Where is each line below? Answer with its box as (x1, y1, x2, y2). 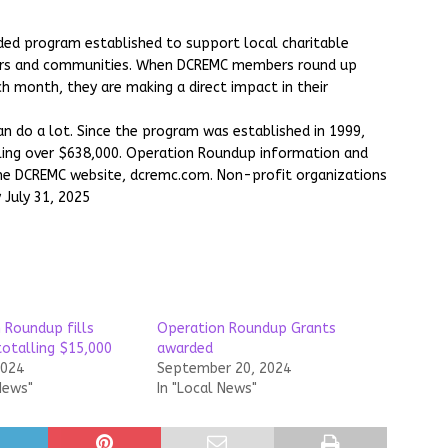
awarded (156, 340, 213, 358)
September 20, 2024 (156, 360, 291, 378)
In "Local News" (156, 380, 257, 398)
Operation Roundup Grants (156, 320, 336, 338)
